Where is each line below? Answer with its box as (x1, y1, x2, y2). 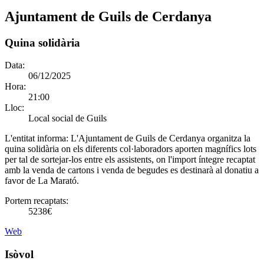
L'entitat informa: (5, 133, 71, 144)
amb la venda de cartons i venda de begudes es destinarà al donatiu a (5, 165, 259, 176)
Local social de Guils (28, 113, 107, 124)
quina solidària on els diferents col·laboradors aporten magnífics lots (5, 144, 256, 154)
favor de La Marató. (5, 176, 79, 186)
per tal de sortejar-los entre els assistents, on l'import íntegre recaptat (5, 154, 255, 165)
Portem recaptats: (5, 196, 68, 206)
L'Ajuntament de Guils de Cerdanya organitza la (71, 133, 250, 144)
